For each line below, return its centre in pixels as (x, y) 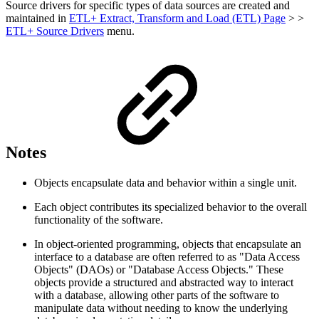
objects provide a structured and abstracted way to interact (164, 283)
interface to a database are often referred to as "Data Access (167, 257)
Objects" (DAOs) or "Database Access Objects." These (159, 270)
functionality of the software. (99, 220)
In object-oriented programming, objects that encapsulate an (168, 244)
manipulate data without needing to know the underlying (161, 308)
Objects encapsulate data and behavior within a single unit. (166, 183)
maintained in (37, 18)
